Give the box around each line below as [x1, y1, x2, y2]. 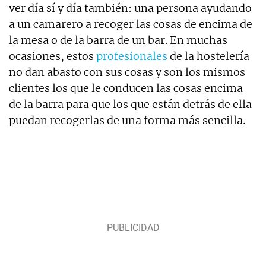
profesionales [96, 49, 167, 64]
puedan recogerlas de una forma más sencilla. [9, 113, 245, 128]
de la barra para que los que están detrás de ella [9, 97, 252, 112]
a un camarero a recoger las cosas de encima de [9, 17, 252, 31]
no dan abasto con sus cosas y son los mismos [9, 65, 245, 80]
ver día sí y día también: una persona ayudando [9, 1, 252, 15]
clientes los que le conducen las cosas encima [9, 81, 243, 96]
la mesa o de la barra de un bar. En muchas [9, 33, 227, 47]
